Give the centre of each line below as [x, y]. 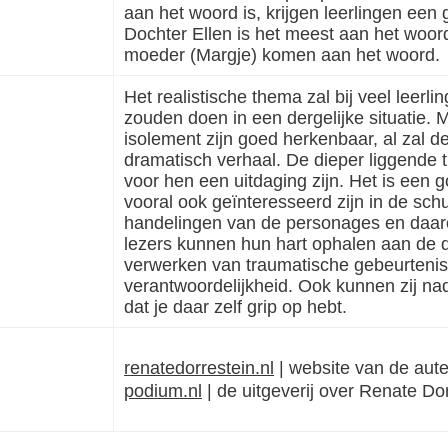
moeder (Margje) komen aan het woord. [282, 54]
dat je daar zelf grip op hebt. [235, 306]
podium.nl [163, 391]
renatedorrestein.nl [199, 368]
